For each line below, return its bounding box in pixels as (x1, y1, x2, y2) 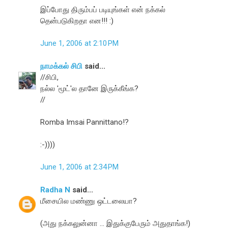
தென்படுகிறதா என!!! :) (40, 16, 114, 25)
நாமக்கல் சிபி (40, 61, 83, 71)
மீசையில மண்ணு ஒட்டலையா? (40, 196, 137, 206)
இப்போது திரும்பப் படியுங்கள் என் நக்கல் (40, 5, 166, 14)
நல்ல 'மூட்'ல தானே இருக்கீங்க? (40, 83, 139, 93)
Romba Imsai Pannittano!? (40, 117, 129, 127)
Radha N (40, 185, 71, 194)
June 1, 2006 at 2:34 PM (40, 162, 119, 172)
